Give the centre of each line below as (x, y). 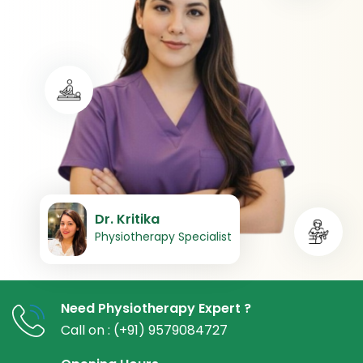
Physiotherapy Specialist (145, 237)
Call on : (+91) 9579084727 (144, 331)
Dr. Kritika (109, 220)
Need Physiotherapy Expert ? (156, 309)
